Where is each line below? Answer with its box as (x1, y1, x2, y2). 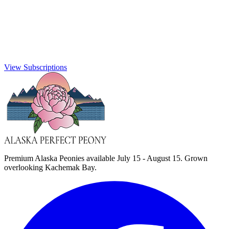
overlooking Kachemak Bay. (4, 163, 97, 172)
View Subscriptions (4, 63, 67, 72)
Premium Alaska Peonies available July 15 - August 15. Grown (4, 154, 208, 163)
